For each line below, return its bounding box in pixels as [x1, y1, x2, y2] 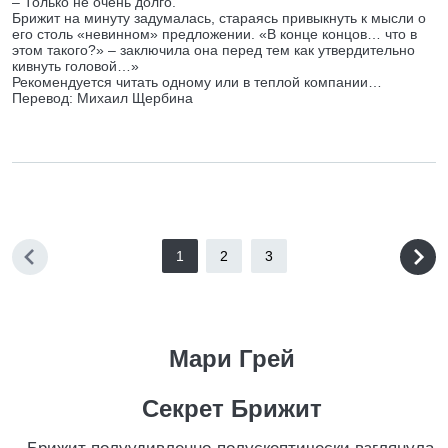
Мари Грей [168, 345, 295, 372]
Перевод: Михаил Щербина [12, 90, 193, 106]
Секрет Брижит [141, 395, 322, 422]
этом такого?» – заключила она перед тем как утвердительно [12, 42, 415, 58]
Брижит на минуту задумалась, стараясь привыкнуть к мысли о [12, 10, 426, 26]
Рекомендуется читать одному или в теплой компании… [12, 74, 382, 90]
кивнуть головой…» [12, 58, 139, 74]
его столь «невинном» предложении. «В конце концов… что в [12, 26, 417, 42]
